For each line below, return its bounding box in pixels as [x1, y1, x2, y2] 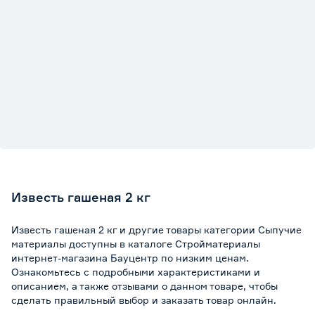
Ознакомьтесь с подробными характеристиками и [11, 266, 260, 278]
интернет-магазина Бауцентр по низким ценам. [11, 252, 249, 264]
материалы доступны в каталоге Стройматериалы [11, 238, 260, 250]
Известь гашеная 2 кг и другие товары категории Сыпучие [11, 224, 302, 236]
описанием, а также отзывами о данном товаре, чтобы [11, 280, 278, 292]
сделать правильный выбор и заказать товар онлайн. [11, 294, 276, 306]
